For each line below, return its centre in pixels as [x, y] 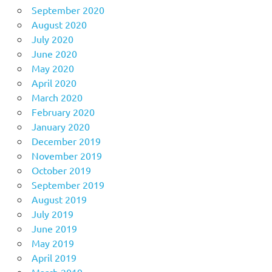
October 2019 [61, 170]
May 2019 [53, 243]
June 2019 [54, 228]
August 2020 [59, 24]
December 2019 [66, 141]
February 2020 [63, 111]
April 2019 [54, 257]
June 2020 [54, 53]
